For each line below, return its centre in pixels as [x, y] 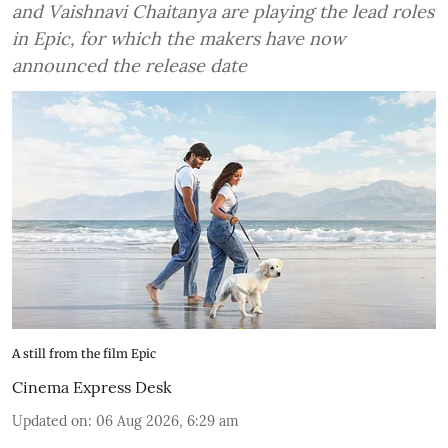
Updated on [50, 421]
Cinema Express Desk [92, 387]
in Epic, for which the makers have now [178, 38]
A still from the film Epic [84, 354]
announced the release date [129, 65]
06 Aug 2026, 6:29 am [167, 421]
